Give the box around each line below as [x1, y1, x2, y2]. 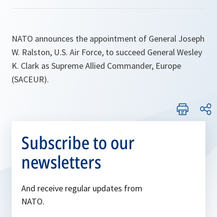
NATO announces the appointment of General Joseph [12, 33, 204, 44]
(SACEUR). [12, 74, 49, 85]
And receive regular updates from [21, 183, 142, 194]
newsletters [21, 150, 101, 174]
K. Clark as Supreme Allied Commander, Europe [12, 60, 181, 71]
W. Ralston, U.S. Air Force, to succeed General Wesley [12, 46, 202, 58]
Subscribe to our [21, 131, 135, 155]
